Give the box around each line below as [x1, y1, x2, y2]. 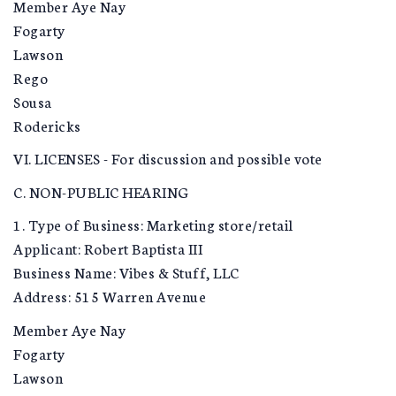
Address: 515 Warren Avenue [13, 286, 206, 306]
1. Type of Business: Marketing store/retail [13, 214, 293, 234]
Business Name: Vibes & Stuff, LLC [13, 262, 240, 282]
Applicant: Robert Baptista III [13, 238, 202, 258]
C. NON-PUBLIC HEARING [13, 180, 189, 202]
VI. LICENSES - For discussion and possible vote [13, 148, 323, 168]
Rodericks [13, 114, 81, 135]
